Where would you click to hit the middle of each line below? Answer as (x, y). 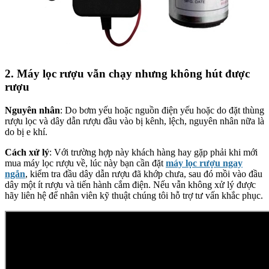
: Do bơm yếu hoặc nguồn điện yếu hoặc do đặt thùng (162, 110)
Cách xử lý (27, 152)
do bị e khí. (26, 131)
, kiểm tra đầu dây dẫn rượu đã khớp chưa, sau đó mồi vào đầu (144, 174)
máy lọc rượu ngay (204, 163)
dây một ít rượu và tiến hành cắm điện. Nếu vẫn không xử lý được (130, 184)
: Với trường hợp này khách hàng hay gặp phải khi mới (153, 152)
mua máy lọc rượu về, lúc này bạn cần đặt (85, 163)
